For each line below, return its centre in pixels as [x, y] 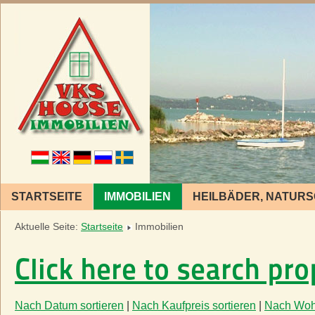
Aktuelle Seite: [48, 227]
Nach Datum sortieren [69, 306]
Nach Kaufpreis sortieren [194, 306]
